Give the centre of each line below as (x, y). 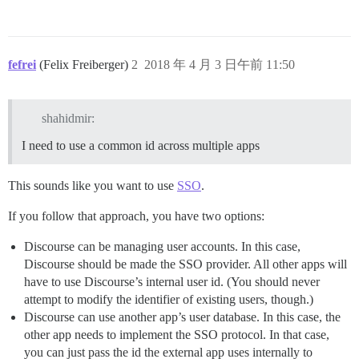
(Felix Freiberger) (85, 65)
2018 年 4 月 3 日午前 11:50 (220, 65)
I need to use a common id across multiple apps (141, 145)
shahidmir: (68, 118)
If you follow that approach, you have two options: (136, 216)
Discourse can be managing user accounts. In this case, (162, 246)
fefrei (22, 65)
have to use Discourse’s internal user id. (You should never (172, 281)
